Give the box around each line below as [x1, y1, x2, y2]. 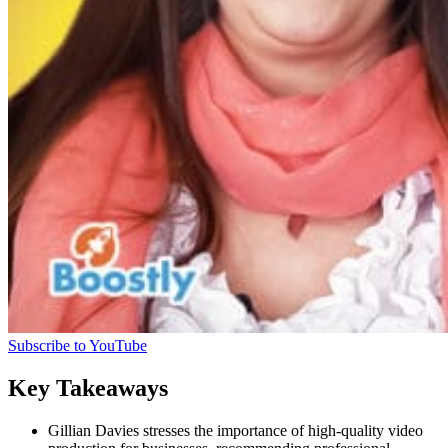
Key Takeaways [8, 374, 168, 401]
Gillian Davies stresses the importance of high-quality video [48, 421, 423, 439]
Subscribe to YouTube [8, 337, 147, 355]
